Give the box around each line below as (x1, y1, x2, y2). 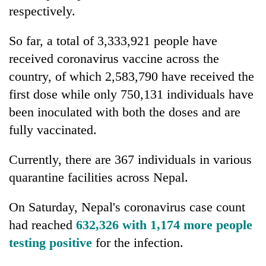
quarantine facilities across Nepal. (9, 169, 188, 185)
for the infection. (96, 235, 183, 250)
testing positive (9, 235, 96, 250)
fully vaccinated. (9, 122, 97, 137)
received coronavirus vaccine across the (9, 50, 219, 66)
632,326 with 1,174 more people (76, 217, 252, 232)
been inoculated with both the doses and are (9, 104, 240, 119)
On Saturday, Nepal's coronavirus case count (9, 199, 245, 214)
